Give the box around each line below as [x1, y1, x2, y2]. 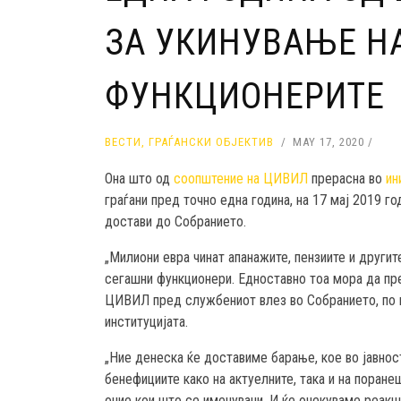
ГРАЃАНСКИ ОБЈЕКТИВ [149, 135, 274, 149]
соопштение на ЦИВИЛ [174, 170, 308, 188]
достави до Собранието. [105, 213, 246, 231]
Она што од [105, 170, 174, 188]
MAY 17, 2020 [293, 135, 364, 149]
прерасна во [308, 170, 386, 188]
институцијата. [105, 313, 188, 331]
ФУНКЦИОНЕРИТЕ [105, 75, 385, 118]
